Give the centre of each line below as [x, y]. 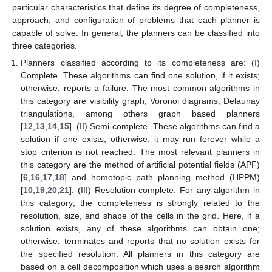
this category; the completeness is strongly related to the [140, 203]
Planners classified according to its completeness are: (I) [140, 63]
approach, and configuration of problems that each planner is [136, 20]
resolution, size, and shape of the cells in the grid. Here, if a [140, 216]
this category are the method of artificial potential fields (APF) [140, 165]
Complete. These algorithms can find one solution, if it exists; [140, 76]
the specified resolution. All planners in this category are [140, 254]
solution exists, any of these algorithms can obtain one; [140, 229]
